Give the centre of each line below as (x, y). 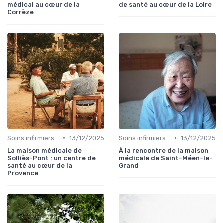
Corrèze (21, 12)
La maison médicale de (45, 150)
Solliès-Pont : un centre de (52, 158)
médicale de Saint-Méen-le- (166, 158)
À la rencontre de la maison (164, 150)
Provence (23, 173)
